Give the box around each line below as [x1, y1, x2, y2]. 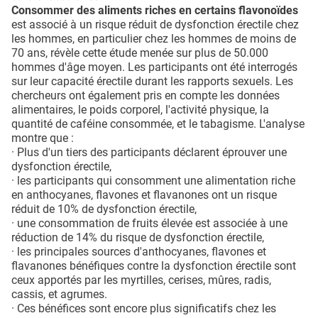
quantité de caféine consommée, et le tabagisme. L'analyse [11, 117, 305, 131]
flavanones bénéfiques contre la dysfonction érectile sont [11, 259, 296, 273]
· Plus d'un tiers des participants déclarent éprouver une [11, 146, 287, 160]
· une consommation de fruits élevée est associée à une [11, 216, 287, 231]
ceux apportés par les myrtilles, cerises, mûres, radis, [11, 273, 271, 287]
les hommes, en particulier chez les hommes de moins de [11, 32, 296, 46]
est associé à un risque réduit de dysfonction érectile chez [11, 18, 299, 32]
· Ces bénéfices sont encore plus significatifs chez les [11, 302, 276, 316]
